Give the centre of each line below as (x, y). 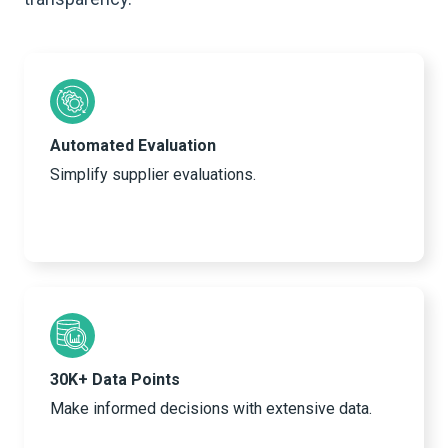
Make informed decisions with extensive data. (211, 409)
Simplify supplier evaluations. (153, 175)
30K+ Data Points (115, 380)
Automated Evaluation (133, 146)
